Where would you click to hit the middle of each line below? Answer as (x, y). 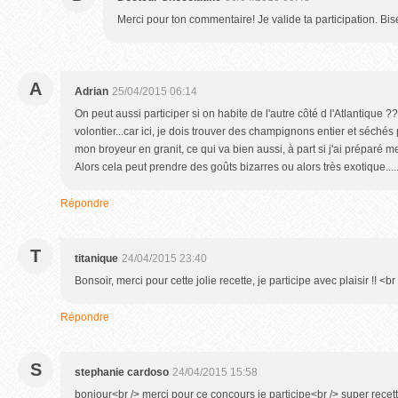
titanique (96, 259)
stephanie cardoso (122, 372)
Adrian (92, 92)
